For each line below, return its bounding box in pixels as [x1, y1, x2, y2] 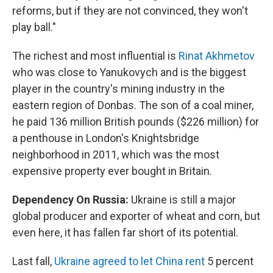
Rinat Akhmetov [179, 49, 255, 62]
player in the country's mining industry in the [12, 82, 225, 95]
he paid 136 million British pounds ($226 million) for [12, 115, 259, 128]
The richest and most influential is [12, 49, 179, 62]
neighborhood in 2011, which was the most [12, 147, 219, 161]
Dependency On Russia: [12, 193, 129, 206]
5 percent [205, 254, 253, 268]
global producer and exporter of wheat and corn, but [12, 209, 260, 222]
